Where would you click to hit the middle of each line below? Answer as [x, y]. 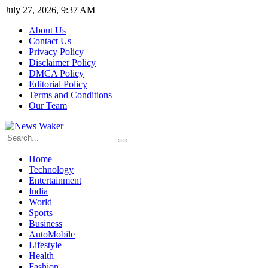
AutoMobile [52, 234]
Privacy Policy [56, 52]
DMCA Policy [56, 73]
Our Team [48, 106]
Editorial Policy [58, 84]
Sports [41, 213]
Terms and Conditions [70, 95]
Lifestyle [45, 245]
